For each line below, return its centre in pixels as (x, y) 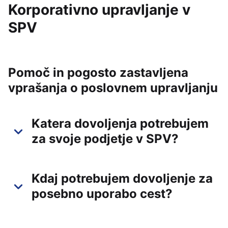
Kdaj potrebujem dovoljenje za (122, 178)
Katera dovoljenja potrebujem (120, 123)
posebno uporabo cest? (102, 194)
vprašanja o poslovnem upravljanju (113, 88)
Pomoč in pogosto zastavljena (98, 73)
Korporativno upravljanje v (99, 10)
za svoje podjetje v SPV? (105, 139)
